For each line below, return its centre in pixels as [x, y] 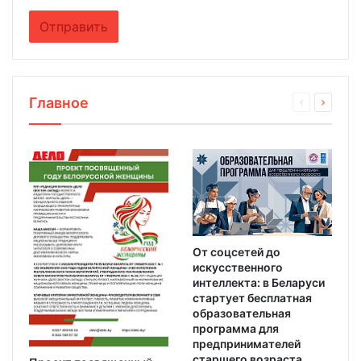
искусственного [238, 267]
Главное [59, 102]
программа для [236, 328]
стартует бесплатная [252, 297]
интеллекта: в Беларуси [259, 282]
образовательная [242, 313]
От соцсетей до [237, 251]
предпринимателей [247, 343]
